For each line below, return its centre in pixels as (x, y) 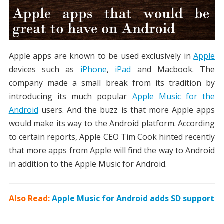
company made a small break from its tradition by (112, 83)
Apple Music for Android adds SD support (133, 199)
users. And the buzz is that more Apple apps (127, 110)
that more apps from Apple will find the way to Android (112, 151)
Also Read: (30, 199)
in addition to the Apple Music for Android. (88, 164)
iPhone (93, 70)
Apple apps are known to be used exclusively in (101, 56)
